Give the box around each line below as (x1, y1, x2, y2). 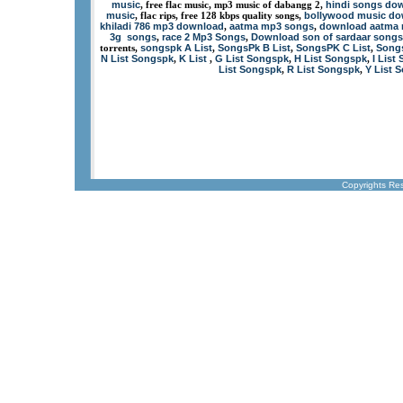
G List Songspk (214, 53, 289, 64)
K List (178, 53, 207, 64)
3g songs (110, 31, 157, 42)
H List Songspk (293, 53, 367, 64)
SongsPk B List (218, 42, 291, 53)
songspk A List (140, 42, 212, 53)
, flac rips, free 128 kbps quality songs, (135, 11, 304, 21)
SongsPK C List (296, 42, 371, 53)
